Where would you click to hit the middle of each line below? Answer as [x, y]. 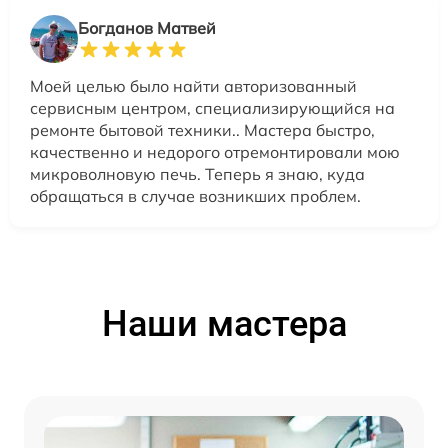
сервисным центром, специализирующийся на [212, 108]
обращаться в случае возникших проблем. [195, 196]
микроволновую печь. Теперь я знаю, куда [197, 174]
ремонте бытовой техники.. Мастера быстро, [202, 130]
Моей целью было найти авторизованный [193, 86]
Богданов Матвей [147, 28]
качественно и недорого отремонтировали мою [215, 152]
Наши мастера [224, 324]
